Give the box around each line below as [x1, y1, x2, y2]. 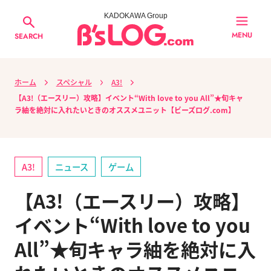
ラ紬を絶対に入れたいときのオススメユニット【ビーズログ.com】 [14, 104, 235, 115]
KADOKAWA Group [103, 11, 168, 21]
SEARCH [15, 30, 44, 42]
